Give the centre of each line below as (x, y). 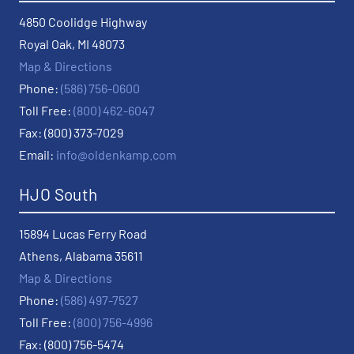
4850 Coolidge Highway (83, 22)
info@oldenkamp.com (116, 155)
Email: (38, 155)
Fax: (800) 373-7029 (71, 133)
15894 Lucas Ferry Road (83, 233)
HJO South (58, 194)
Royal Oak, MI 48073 (72, 44)
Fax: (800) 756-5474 (72, 344)
